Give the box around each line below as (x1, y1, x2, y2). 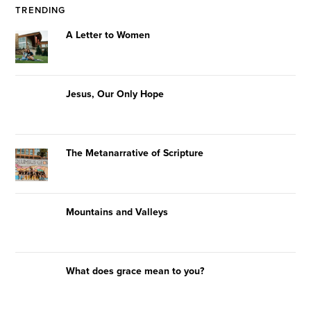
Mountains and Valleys (66, 205, 169, 218)
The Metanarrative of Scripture (66, 146, 204, 159)
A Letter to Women (66, 28, 151, 41)
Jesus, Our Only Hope (66, 87, 165, 100)
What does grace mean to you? (66, 264, 205, 277)
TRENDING (15, 4, 66, 16)
